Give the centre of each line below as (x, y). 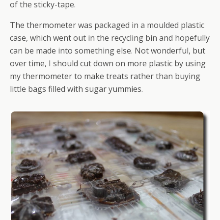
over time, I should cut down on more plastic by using (108, 63)
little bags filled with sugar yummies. (76, 89)
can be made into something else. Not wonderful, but (108, 50)
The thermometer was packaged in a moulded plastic (107, 25)
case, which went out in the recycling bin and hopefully (110, 38)
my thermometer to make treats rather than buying (105, 76)
